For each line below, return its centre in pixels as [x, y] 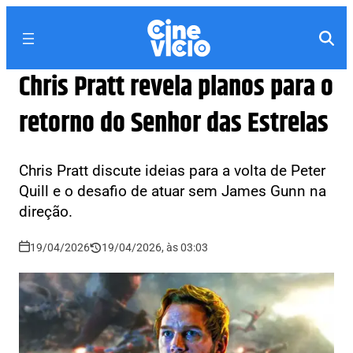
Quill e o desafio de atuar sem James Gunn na [173, 191]
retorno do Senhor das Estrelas [174, 124]
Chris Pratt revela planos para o [176, 87]
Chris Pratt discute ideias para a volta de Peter [172, 171]
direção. [46, 212]
